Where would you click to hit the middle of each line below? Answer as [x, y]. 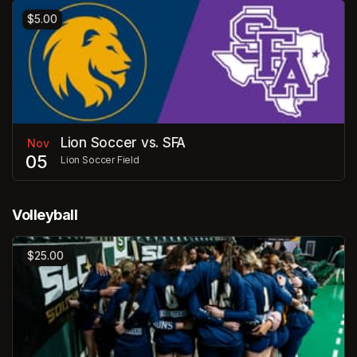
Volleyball [45, 214]
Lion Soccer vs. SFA [124, 142]
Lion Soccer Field [100, 159]
